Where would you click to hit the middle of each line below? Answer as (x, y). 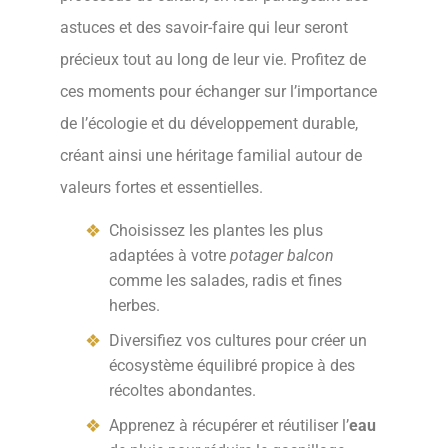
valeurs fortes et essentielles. (161, 187)
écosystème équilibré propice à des (232, 366)
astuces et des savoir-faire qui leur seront (204, 27)
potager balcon (282, 256)
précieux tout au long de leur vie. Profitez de (213, 59)
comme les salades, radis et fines (225, 281)
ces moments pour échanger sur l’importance (218, 91)
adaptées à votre (169, 256)
